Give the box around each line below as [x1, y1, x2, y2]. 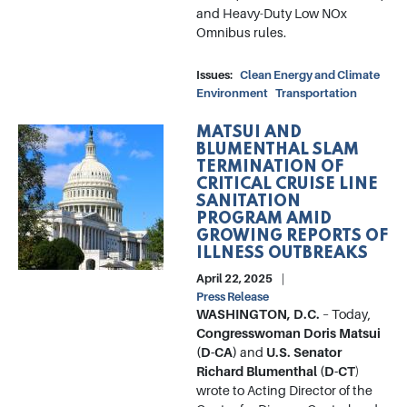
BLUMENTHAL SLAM [196, 142, 359, 159]
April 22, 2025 [196, 272, 274, 286]
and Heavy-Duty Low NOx [196, 6, 347, 22]
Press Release [196, 290, 269, 304]
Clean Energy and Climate [240, 68, 380, 83]
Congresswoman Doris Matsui [196, 326, 381, 342]
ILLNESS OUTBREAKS [196, 245, 368, 263]
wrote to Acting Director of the [196, 383, 372, 399]
